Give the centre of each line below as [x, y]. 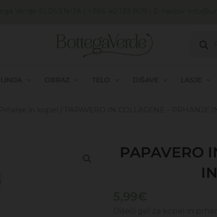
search [202, 38]
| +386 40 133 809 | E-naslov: [135, 11]
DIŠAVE [145, 80]
